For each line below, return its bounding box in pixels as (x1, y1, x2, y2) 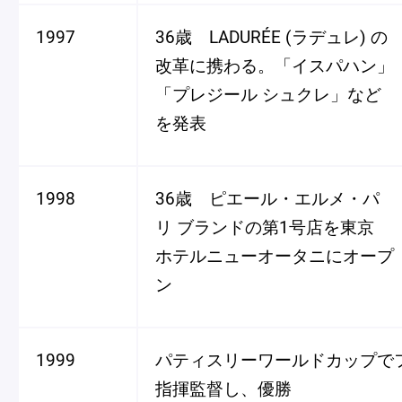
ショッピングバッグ (189, 11, 383, 37)
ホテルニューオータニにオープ (155, 244, 394, 267)
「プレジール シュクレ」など (155, 83, 381, 105)
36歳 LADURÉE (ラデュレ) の (155, 25, 388, 48)
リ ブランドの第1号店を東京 (155, 215, 374, 238)
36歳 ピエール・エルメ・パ (155, 187, 380, 209)
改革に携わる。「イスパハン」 (155, 54, 394, 76)
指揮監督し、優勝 (155, 377, 292, 399)
